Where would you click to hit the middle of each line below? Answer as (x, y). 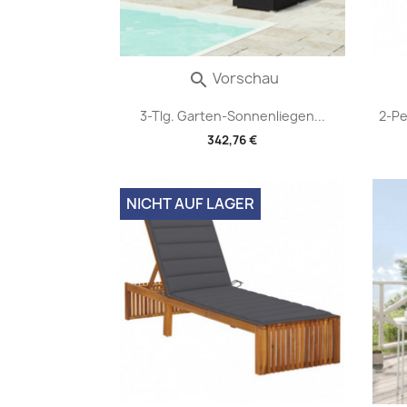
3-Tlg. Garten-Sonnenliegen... (232, 116)
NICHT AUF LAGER (190, 203)
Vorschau (244, 78)
